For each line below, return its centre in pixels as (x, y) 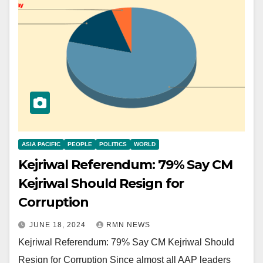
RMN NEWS (128, 225)
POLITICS (113, 144)
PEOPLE (80, 144)
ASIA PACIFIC (41, 144)
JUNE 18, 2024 (59, 225)
